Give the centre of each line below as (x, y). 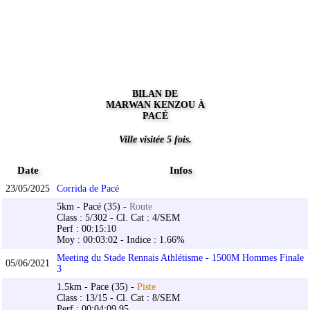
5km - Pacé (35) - (93, 207)
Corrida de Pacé (88, 189)
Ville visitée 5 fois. (155, 140)
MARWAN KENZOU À (155, 105)
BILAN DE (155, 94)
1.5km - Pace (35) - (97, 287)
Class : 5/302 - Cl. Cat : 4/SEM (118, 218)
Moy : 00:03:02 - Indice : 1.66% (121, 240)
